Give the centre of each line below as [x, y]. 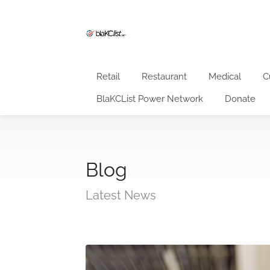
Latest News [121, 195]
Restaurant [164, 77]
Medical [225, 77]
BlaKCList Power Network [150, 99]
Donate [240, 99]
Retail [108, 77]
